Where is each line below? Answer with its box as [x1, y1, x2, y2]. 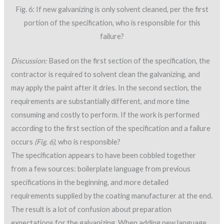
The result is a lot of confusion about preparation [11, 204, 172, 213]
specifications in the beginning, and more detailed [11, 177, 169, 186]
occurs [11, 137, 35, 146]
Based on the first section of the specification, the [47, 56, 210, 65]
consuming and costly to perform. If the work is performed [11, 110, 200, 119]
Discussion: [11, 56, 47, 65]
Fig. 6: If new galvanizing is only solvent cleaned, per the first [15, 4, 208, 13]
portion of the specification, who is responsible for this [23, 18, 200, 27]
